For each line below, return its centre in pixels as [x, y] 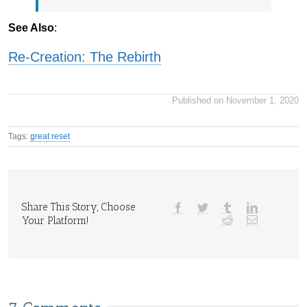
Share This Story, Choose [79, 207]
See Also [31, 27]
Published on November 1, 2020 [235, 100]
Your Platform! [56, 220]
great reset [50, 136]
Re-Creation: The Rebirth [85, 57]
